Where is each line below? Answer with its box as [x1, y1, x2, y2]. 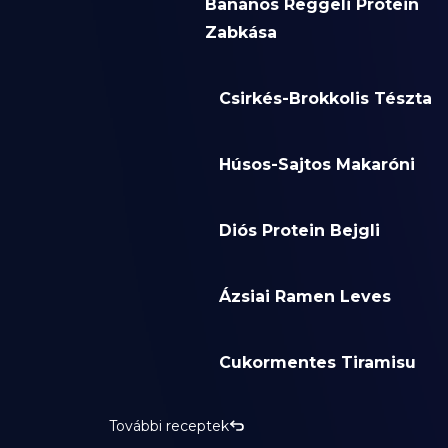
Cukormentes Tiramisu [218, 353, 416, 373]
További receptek [108, 417, 229, 436]
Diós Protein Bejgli [218, 221, 380, 241]
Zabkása [204, 23, 277, 43]
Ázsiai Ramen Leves [218, 287, 391, 307]
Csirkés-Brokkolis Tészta [218, 89, 432, 109]
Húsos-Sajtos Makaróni [218, 155, 415, 175]
